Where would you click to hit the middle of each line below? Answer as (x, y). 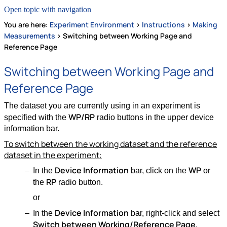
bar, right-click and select (174, 213)
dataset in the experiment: (53, 155)
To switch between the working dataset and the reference (110, 144)
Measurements (30, 36)
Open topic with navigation (48, 10)
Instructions (163, 25)
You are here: (27, 25)
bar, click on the (158, 171)
